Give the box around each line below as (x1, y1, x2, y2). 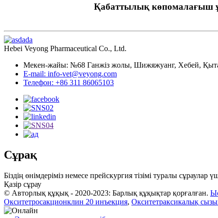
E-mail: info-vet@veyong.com (23, 69, 117, 78)
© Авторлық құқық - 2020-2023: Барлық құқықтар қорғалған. (4, 188, 208, 197)
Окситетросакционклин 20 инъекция (4, 197, 127, 206)
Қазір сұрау (4, 180, 41, 188)
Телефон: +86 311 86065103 (23, 78, 114, 87)
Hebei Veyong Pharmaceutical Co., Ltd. (4, 44, 127, 53)
